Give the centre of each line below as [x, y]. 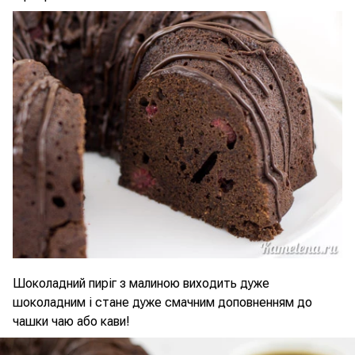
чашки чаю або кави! [71, 321]
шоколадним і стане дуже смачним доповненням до [162, 302]
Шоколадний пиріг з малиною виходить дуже [141, 283]
